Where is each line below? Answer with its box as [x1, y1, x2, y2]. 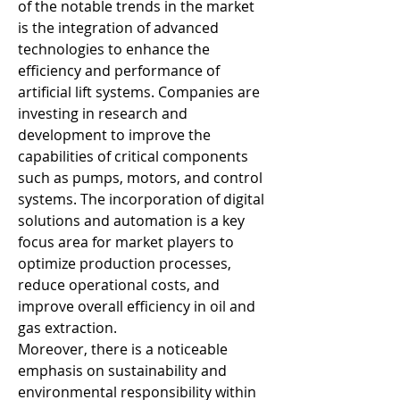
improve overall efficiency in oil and [18, 296, 255, 316]
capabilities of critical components [18, 146, 248, 166]
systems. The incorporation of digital [18, 189, 264, 209]
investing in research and [18, 104, 187, 123]
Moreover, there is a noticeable [18, 339, 228, 359]
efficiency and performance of [18, 61, 220, 80]
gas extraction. [18, 318, 117, 337]
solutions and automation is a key [18, 211, 245, 230]
